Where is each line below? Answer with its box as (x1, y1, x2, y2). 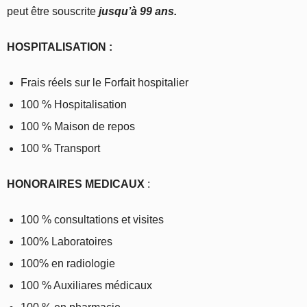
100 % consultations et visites (21, 213, 164, 225)
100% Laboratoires (21, 235, 112, 247)
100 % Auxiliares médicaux (21, 279, 152, 291)
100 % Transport (21, 142, 100, 154)
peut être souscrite (7, 5, 99, 17)
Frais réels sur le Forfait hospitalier (21, 76, 188, 88)
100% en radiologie (21, 257, 115, 269)
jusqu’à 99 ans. (99, 5, 177, 17)
